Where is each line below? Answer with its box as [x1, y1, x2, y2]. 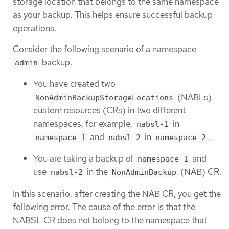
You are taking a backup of [33, 153, 135, 165]
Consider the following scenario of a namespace [13, 43, 196, 55]
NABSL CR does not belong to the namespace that [13, 214, 207, 226]
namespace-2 [155, 132, 206, 142]
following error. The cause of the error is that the [13, 201, 195, 213]
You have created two [33, 78, 116, 89]
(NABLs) [175, 91, 212, 103]
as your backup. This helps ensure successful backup [13, 9, 213, 21]
